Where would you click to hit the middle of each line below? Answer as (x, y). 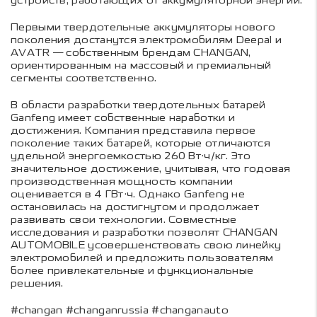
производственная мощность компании (122, 181)
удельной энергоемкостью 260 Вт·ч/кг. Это (131, 156)
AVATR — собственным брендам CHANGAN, (131, 52)
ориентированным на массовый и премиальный (141, 65)
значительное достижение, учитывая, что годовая (151, 168)
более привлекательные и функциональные (132, 270)
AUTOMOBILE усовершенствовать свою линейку (146, 245)
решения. (37, 283)
